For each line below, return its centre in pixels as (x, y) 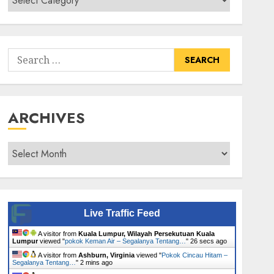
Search (23, 55)
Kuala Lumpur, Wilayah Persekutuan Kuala (146, 234)
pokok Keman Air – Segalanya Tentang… (125, 241)
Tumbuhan (31, 26)
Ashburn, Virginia (106, 255)
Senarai (25, 11)
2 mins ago (96, 262)
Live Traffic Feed (122, 213)
